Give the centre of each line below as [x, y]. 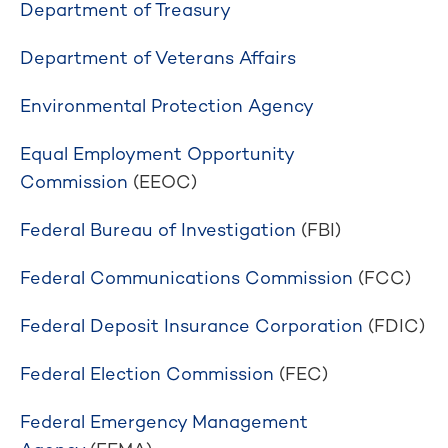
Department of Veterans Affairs [158, 57]
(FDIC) [394, 325]
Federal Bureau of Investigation [158, 229]
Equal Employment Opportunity [157, 153]
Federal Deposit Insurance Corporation [191, 325]
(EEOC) [162, 181]
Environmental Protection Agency [167, 105]
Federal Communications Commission [186, 277]
